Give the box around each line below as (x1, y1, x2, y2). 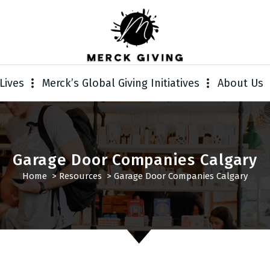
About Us (217, 77, 263, 90)
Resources (59, 170, 102, 181)
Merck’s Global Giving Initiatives (42, 77, 199, 90)
